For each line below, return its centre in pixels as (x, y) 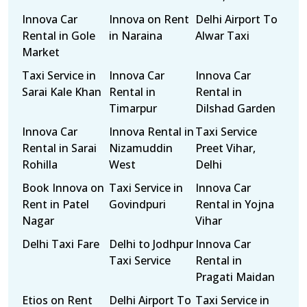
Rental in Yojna (235, 204)
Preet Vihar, (226, 148)
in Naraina (135, 36)
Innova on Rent (149, 19)
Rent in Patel (56, 204)
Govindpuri (137, 204)
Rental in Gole (59, 36)
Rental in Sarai (59, 148)
